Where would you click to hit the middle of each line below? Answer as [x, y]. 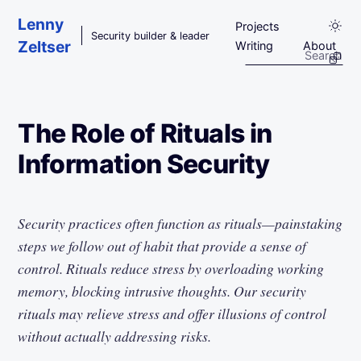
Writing [255, 46]
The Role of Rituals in [145, 133]
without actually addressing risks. [115, 336]
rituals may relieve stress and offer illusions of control [172, 313]
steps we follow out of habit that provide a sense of [162, 245]
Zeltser [45, 47]
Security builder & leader [151, 35]
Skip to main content [94, 17]
